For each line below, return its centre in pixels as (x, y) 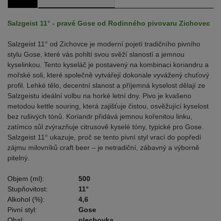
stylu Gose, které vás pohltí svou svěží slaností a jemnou (96, 54)
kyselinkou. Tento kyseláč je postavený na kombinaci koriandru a (108, 65)
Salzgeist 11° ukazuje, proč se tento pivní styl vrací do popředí (104, 137)
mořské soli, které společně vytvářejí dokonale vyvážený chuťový (108, 75)
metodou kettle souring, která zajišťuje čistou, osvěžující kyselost (108, 106)
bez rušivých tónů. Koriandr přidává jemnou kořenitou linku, (100, 116)
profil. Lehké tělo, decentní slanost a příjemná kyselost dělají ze (106, 85)
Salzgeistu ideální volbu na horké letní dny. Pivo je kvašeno (99, 96)
